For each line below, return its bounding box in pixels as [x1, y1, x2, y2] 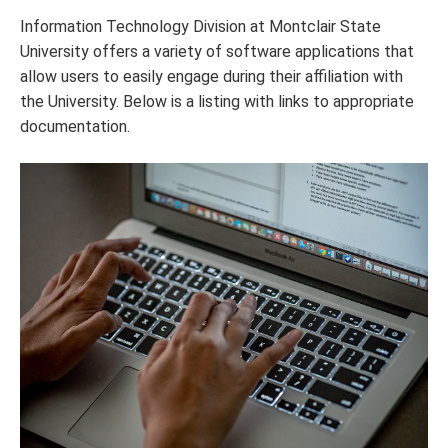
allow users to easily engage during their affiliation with [20, 67, 403, 86]
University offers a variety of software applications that [20, 42, 414, 61]
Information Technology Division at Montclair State [20, 17, 381, 36]
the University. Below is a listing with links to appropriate [20, 92, 414, 111]
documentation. [20, 117, 130, 136]
